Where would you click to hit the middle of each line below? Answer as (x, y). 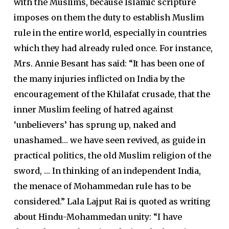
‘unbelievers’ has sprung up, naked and (95, 125)
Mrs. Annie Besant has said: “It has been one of (109, 64)
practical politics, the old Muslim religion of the (112, 156)
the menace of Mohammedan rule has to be (102, 186)
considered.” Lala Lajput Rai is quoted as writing (112, 202)
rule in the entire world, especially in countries (110, 33)
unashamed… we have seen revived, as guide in (109, 140)
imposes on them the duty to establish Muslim (109, 18)
